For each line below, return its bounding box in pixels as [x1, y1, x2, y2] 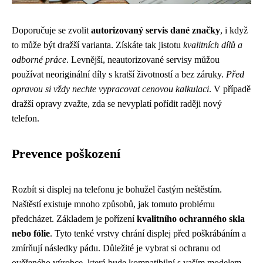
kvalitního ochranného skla [137, 214, 245, 224]
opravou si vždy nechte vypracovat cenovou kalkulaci [12, 84, 209, 94]
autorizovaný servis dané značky [91, 25, 220, 35]
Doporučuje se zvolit [12, 25, 91, 35]
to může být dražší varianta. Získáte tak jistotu [12, 40, 183, 50]
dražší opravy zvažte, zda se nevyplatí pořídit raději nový [12, 99, 222, 109]
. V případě [209, 84, 251, 94]
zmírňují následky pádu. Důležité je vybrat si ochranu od [12, 243, 221, 253]
